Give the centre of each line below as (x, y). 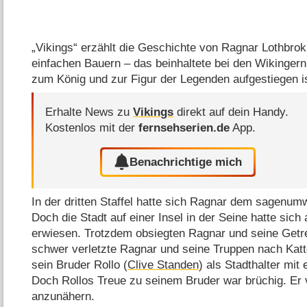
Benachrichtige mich (186, 162)
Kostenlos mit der (92, 128)
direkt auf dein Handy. (231, 112)
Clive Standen (163, 265)
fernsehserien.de (184, 128)
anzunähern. (63, 297)
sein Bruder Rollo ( (80, 265)
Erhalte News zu (89, 112)
